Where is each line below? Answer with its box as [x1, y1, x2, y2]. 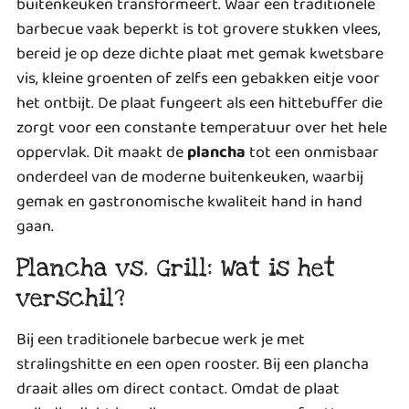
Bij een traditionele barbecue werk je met [16, 326, 305, 352]
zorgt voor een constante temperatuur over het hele [16, 115, 387, 142]
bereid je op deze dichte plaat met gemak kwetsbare [16, 41, 383, 68]
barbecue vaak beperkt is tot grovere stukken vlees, [16, 16, 381, 43]
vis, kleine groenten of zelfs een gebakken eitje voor [16, 66, 380, 92]
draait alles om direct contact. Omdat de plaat [16, 375, 340, 402]
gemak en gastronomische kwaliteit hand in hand [16, 189, 362, 215]
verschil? [16, 281, 124, 314]
